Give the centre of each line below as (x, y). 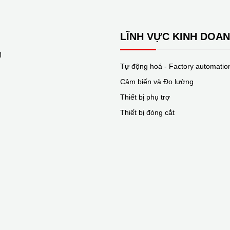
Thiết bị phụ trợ (145, 97)
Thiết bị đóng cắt (147, 112)
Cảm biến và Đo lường (157, 82)
